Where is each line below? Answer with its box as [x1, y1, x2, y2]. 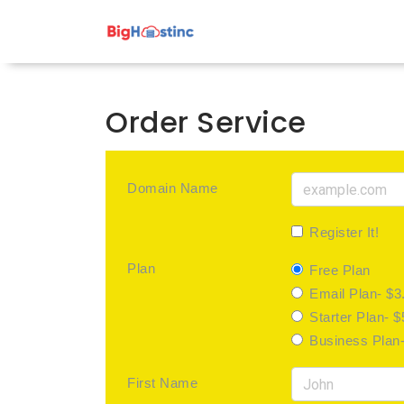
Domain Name [127, 180, 218, 196]
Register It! [309, 225, 379, 240]
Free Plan [309, 262, 371, 278]
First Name [127, 375, 197, 390]
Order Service [106, 102, 307, 142]
